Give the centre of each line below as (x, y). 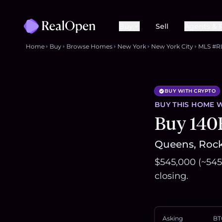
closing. (171, 176)
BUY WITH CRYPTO (190, 91)
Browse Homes (89, 47)
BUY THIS (173, 105)
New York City (172, 47)
